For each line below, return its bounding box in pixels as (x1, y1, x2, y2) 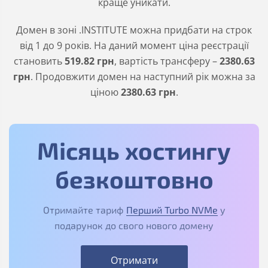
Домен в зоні (16, 23, 79, 36)
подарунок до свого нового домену (54, 220, 214, 231)
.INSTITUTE (79, 23, 127, 36)
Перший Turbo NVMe (126, 204, 218, 215)
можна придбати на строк (127, 23, 252, 36)
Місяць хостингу (37, 136, 231, 165)
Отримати (110, 254, 158, 267)
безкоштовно (54, 165, 214, 193)
